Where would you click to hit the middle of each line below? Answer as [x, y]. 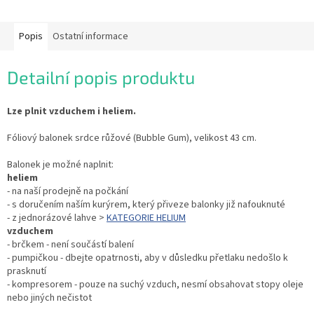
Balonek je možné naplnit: [60, 164]
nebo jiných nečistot [49, 298]
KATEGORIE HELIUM [146, 218]
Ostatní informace [90, 37]
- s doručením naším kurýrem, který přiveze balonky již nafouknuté [146, 204]
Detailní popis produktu [101, 77]
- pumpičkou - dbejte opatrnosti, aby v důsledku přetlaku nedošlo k [148, 258]
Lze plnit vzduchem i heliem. [71, 111]
